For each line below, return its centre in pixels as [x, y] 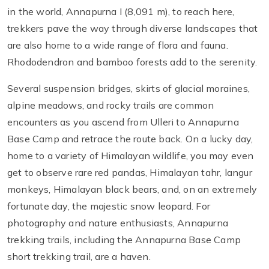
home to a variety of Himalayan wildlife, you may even [131, 156]
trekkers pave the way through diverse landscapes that [133, 29]
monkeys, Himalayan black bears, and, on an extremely [132, 189]
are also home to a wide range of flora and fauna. [118, 45]
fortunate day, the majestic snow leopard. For [109, 206]
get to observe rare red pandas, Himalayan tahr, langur [130, 173]
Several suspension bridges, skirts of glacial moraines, [129, 89]
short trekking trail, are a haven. [79, 257]
